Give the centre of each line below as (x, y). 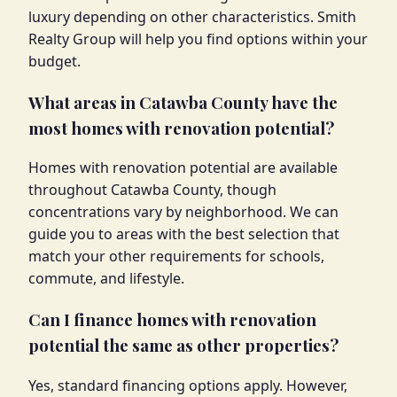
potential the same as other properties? (183, 346)
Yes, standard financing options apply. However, (188, 385)
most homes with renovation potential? (181, 128)
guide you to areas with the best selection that (184, 234)
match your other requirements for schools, (176, 257)
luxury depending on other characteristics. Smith (192, 17)
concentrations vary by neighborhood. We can (183, 212)
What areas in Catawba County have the (183, 102)
